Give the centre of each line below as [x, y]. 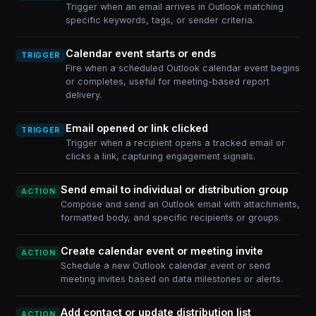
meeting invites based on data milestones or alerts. [172, 279]
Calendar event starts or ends [140, 53]
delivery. [83, 95]
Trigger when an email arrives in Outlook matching [174, 7]
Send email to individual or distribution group [175, 189]
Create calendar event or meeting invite [162, 251]
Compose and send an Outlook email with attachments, [181, 204]
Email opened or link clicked [136, 128]
